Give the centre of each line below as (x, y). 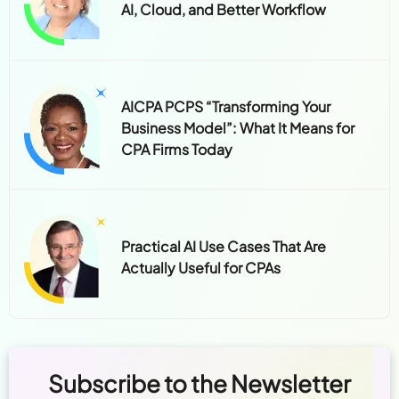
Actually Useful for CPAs (201, 267)
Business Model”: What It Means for (238, 127)
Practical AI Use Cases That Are (224, 246)
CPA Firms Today (177, 149)
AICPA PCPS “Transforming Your (226, 106)
